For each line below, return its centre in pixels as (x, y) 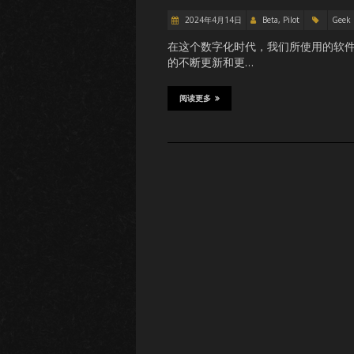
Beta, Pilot (281, 20)
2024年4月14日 (212, 20)
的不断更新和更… (211, 62)
